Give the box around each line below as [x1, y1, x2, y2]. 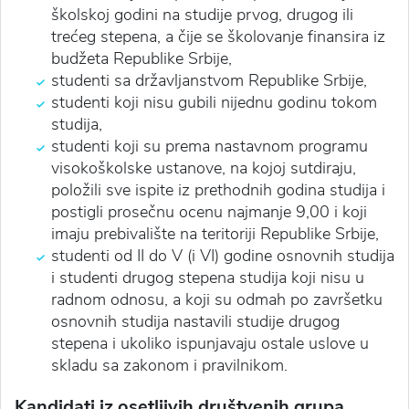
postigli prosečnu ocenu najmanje [51, 200, 296, 223]
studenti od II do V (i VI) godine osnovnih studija [51, 244, 394, 267]
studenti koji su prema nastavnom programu [51, 134, 368, 157]
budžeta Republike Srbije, [51, 47, 232, 69]
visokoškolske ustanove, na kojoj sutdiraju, [51, 156, 356, 179]
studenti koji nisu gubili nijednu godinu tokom [51, 90, 377, 113]
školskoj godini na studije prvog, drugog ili [51, 3, 353, 26]
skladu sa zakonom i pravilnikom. [51, 353, 288, 376]
